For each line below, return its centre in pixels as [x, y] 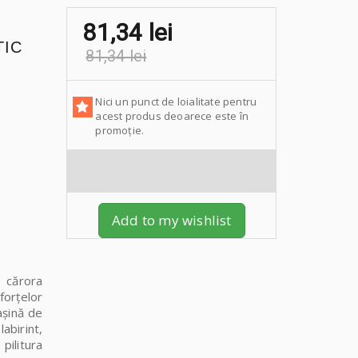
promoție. [120, 131]
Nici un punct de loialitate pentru [176, 102]
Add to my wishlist [171, 221]
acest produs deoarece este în [172, 116]
